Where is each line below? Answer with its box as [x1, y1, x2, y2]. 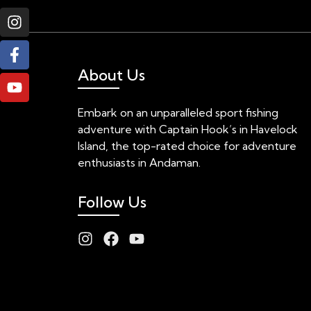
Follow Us [78, 192, 146, 212]
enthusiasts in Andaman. [78, 155, 201, 169]
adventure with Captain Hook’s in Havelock [78, 121, 298, 136]
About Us [78, 65, 145, 85]
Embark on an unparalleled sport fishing [78, 105, 278, 119]
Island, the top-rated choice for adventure [78, 138, 296, 153]
